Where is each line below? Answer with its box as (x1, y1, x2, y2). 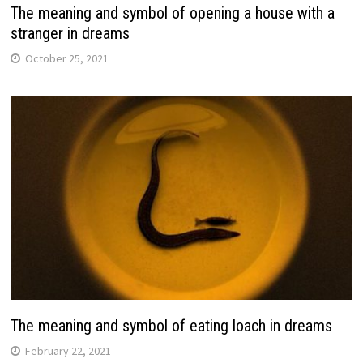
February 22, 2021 (24, 343, 111, 358)
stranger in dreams (10, 23, 130, 44)
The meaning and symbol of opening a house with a (10, 3, 335, 23)
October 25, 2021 (24, 51, 109, 66)
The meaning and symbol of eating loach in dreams (10, 315, 332, 335)
